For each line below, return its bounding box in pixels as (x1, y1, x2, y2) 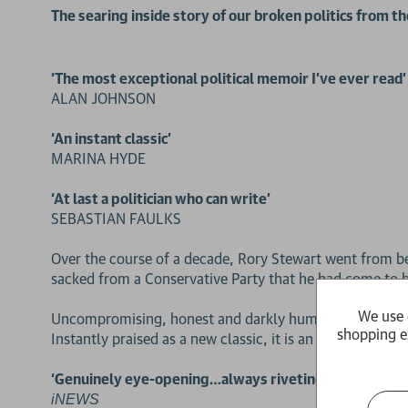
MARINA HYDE (51, 148, 146, 168)
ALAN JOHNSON (51, 88, 156, 107)
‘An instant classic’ (51, 128, 171, 148)
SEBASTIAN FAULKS (51, 209, 181, 228)
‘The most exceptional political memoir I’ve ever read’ (51, 68, 406, 87)
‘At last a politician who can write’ (51, 189, 270, 208)
